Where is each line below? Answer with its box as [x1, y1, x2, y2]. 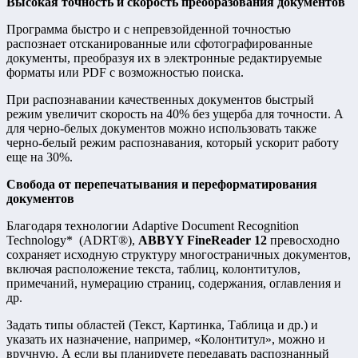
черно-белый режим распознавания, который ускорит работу [6, 135, 339, 149]
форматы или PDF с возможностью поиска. [6, 65, 247, 79]
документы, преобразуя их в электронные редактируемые [6, 50, 322, 65]
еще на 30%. [6, 149, 73, 164]
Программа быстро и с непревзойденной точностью [6, 22, 291, 36]
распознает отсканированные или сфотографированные [6, 36, 312, 50]
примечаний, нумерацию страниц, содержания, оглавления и [6, 276, 341, 290]
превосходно [267, 233, 340, 247]
